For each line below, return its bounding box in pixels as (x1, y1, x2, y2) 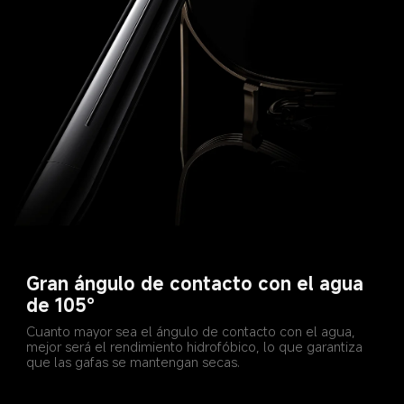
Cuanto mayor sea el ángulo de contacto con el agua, (26, 321, 360, 340)
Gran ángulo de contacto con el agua (26, 271, 370, 297)
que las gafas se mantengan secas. (26, 352, 241, 371)
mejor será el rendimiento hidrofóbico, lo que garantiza (26, 336, 367, 355)
